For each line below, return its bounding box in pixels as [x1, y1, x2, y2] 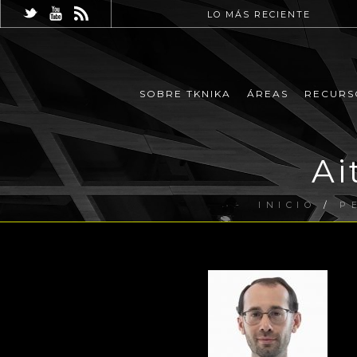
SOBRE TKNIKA [139, 88, 231, 100]
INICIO [258, 199, 316, 210]
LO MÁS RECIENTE [207, 9, 312, 20]
